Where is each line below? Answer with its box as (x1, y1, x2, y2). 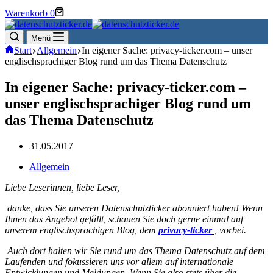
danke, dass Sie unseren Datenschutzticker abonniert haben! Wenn (5, 202, 263, 213)
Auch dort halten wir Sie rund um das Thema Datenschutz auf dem (5, 245, 265, 256)
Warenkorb (5, 8, 48, 18)
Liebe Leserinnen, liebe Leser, (5, 182, 119, 193)
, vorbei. (214, 224, 246, 235)
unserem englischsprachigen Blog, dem (5, 224, 158, 235)
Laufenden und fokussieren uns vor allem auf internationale (5, 256, 233, 267)
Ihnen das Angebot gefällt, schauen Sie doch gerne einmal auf (5, 213, 243, 224)
